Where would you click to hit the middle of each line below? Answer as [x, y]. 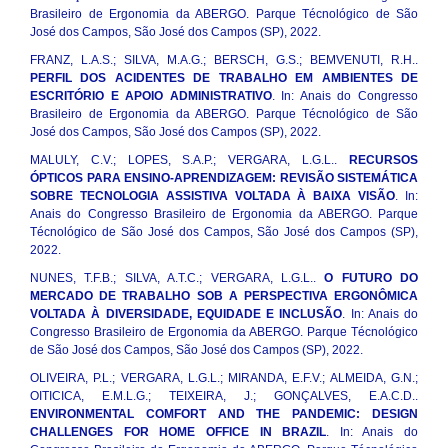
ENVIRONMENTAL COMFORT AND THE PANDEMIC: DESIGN [224, 414]
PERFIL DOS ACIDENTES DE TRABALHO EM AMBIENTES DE [224, 78]
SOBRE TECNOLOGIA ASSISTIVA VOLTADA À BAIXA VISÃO [213, 196]
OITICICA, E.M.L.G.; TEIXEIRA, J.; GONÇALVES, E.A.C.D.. [224, 396]
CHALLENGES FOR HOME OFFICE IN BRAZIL [178, 432]
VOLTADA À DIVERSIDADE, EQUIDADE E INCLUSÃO [186, 314]
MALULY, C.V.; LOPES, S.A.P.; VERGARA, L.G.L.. [189, 160]
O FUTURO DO [371, 278]
